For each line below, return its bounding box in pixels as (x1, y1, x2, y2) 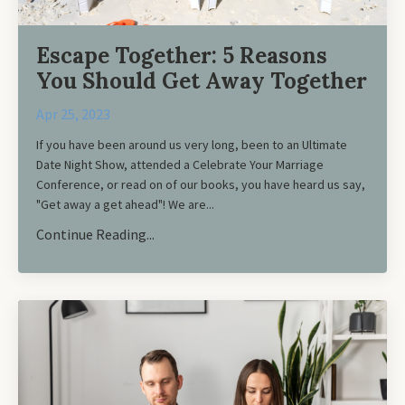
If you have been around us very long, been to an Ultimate (36, 137, 347, 153)
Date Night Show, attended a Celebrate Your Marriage (36, 156, 324, 173)
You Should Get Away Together (36, 67, 367, 95)
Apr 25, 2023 (36, 105, 110, 123)
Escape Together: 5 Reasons (36, 42, 327, 70)
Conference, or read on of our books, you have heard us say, (36, 176, 365, 193)
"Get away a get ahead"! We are (36, 196, 206, 212)
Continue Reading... (36, 225, 155, 243)
